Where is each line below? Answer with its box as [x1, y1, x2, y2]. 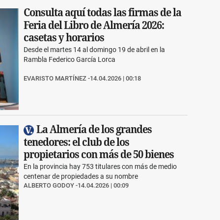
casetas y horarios [24, 31, 105, 44]
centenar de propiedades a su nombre [24, 172, 138, 180]
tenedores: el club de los [24, 135, 130, 148]
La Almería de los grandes [36, 123, 152, 136]
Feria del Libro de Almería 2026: [24, 19, 165, 32]
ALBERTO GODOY [24, 181, 75, 189]
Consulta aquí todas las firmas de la [24, 6, 182, 20]
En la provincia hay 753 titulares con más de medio [24, 162, 177, 170]
